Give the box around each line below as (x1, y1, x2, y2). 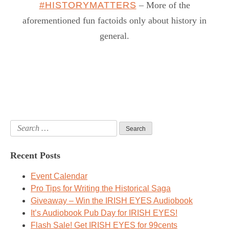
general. (100, 31, 129, 41)
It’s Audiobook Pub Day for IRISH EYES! (31, 209, 177, 218)
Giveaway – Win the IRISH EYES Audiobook (31, 196, 193, 205)
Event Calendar (31, 172, 87, 181)
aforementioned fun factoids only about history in (22, 15, 207, 26)
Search (10, 121, 36, 130)
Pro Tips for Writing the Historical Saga (31, 184, 171, 193)
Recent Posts (10, 150, 60, 161)
